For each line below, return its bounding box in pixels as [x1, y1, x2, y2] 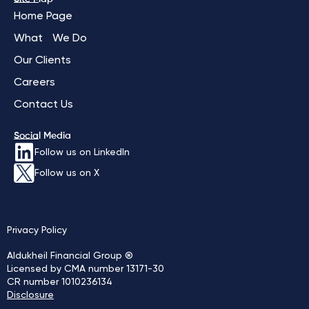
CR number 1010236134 [7, 277, 112, 288]
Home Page [14, 11, 72, 23]
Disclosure [7, 290, 54, 301]
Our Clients [14, 55, 71, 67]
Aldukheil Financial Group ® [7, 251, 133, 261]
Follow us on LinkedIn [34, 148, 130, 158]
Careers [14, 77, 55, 89]
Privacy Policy [7, 226, 67, 236]
